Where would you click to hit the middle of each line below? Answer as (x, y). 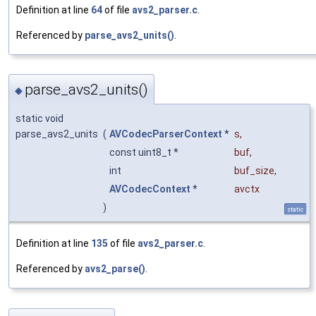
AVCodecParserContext (166, 134)
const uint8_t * (145, 153)
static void (39, 119)
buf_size (254, 171)
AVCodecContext (150, 189)
